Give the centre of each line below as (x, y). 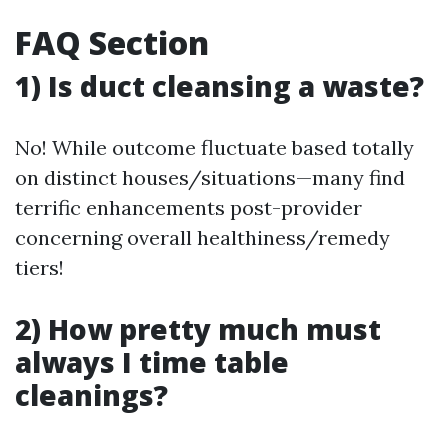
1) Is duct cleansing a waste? (219, 85)
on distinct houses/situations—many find (210, 177)
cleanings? (91, 394)
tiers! (39, 267)
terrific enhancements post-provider (188, 207)
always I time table (152, 361)
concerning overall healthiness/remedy (202, 237)
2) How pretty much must (198, 328)
